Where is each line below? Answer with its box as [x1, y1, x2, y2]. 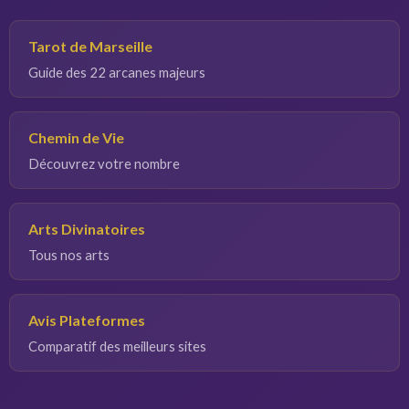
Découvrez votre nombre [28, 155, 180, 172]
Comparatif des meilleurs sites [28, 338, 206, 354]
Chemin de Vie [28, 129, 124, 146]
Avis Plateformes [28, 311, 145, 329]
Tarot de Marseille [28, 37, 152, 55]
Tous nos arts [28, 246, 110, 263]
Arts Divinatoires [28, 220, 145, 237]
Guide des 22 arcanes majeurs [28, 64, 205, 80]
